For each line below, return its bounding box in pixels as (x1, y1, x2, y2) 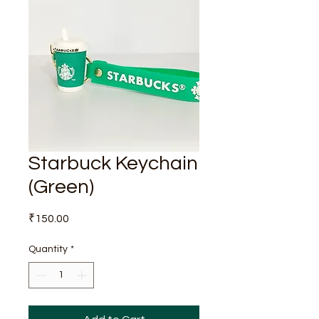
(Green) (28, 177, 94, 198)
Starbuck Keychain (28, 153, 198, 174)
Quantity (28, 244, 68, 255)
